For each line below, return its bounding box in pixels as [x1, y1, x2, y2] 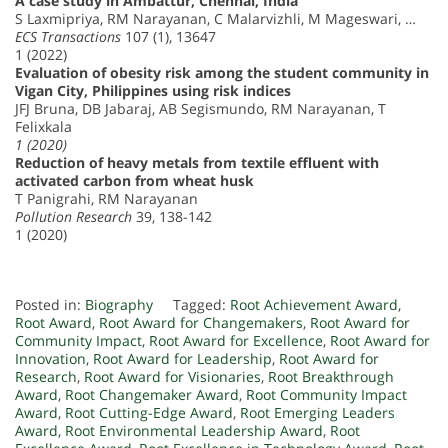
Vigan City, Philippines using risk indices [15, 81, 291, 101]
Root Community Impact [246, 385, 407, 405]
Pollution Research [15, 207, 132, 227]
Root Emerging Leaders [240, 403, 395, 423]
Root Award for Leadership [93, 349, 272, 369]
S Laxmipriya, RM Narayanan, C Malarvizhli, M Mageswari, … [15, 9, 416, 29]
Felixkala [15, 117, 72, 137]
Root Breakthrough [268, 367, 394, 387]
